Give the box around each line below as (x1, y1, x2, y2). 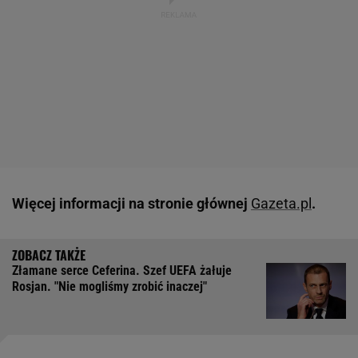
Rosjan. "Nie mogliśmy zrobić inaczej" (12, 279, 207, 295)
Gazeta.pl (251, 195, 312, 213)
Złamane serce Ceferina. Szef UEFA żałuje (12, 263, 232, 279)
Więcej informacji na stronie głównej (12, 195, 251, 213)
